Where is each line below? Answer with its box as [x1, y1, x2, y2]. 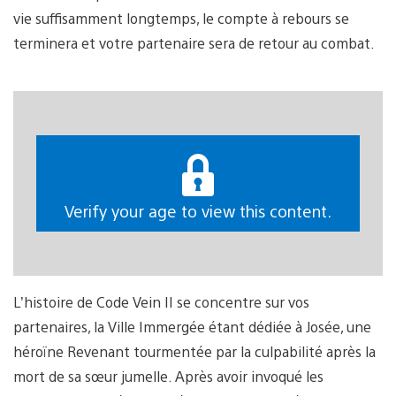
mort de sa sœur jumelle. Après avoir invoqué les [13, 367, 324, 386]
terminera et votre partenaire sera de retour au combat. [13, 34, 375, 53]
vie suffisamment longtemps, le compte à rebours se [13, 9, 349, 28]
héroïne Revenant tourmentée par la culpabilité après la [13, 342, 376, 362]
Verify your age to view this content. [65, 200, 331, 221]
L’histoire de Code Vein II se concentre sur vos [13, 293, 309, 312]
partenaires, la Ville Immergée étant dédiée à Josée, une [13, 317, 371, 337]
